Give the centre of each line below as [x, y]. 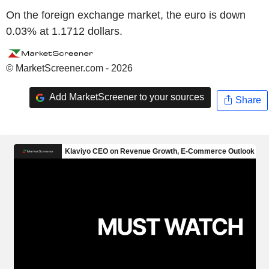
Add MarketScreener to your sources [125, 97]
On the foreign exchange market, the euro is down [126, 15]
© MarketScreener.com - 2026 [69, 68]
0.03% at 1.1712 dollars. [64, 31]
